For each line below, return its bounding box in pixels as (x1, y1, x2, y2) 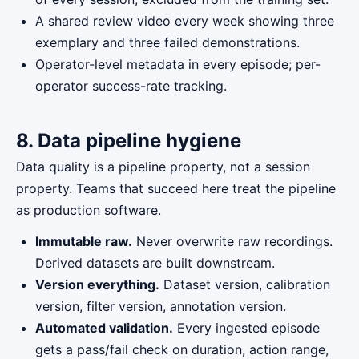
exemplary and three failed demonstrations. (35, 34, 300, 50)
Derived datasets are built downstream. (35, 255, 275, 271)
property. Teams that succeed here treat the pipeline (16, 180, 336, 196)
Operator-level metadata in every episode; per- (35, 56, 321, 72)
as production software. (16, 202, 161, 218)
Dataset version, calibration (159, 276, 330, 292)
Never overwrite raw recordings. (132, 233, 333, 249)
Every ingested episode (173, 320, 320, 336)
